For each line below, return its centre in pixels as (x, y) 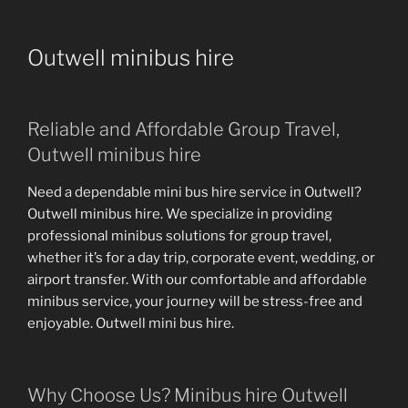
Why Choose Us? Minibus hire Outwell (188, 395)
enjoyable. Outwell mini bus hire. (131, 324)
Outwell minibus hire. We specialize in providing (180, 214)
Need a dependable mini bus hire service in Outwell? (194, 193)
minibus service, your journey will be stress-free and (195, 302)
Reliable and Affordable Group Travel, (184, 130)
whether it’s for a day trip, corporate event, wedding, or (201, 258)
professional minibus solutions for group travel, (179, 236)
